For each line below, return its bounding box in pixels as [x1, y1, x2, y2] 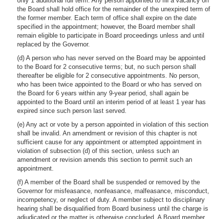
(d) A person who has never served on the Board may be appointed [17, 54, 205, 62]
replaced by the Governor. [17, 41, 90, 48]
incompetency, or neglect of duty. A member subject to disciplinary [17, 196, 205, 203]
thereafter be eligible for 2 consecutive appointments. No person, [17, 72, 200, 79]
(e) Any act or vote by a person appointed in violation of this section [17, 121, 208, 128]
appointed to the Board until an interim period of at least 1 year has [17, 98, 206, 106]
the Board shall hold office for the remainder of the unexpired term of [17, 5, 210, 13]
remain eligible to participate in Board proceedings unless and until [17, 32, 204, 39]
